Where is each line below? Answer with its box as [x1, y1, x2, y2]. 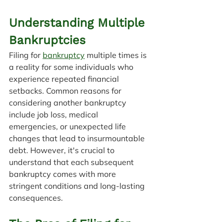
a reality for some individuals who [9, 61, 135, 72]
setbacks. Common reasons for [9, 85, 123, 96]
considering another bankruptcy [9, 97, 128, 108]
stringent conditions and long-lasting [9, 180, 147, 191]
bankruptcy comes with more [9, 168, 118, 179]
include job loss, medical [9, 109, 100, 119]
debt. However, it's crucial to [9, 145, 116, 155]
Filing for [9, 50, 43, 60]
